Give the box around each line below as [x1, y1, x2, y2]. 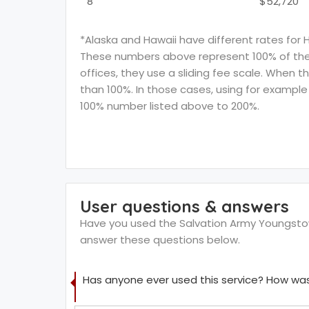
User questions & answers [79, 196, 289, 217]
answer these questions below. [79, 232, 240, 247]
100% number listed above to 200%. [79, 99, 259, 113]
